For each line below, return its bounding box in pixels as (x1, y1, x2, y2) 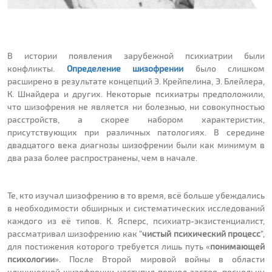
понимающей (210, 241, 265, 252)
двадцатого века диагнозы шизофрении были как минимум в (7, 140, 265, 151)
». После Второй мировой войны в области (55, 254, 265, 265)
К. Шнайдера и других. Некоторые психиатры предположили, (7, 89, 265, 100)
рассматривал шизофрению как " (7, 228, 143, 239)
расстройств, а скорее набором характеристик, (7, 114, 265, 125)
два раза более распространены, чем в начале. (7, 152, 197, 163)
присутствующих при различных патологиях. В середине (7, 127, 265, 138)
